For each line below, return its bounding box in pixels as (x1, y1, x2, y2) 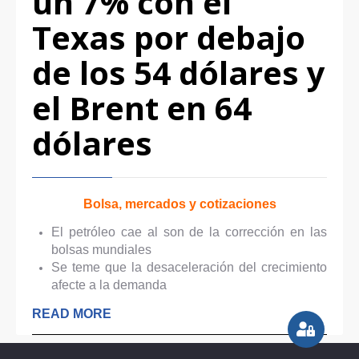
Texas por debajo (32, 15, 305, 60)
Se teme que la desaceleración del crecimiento (51, 260, 327, 275)
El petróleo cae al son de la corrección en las (51, 225, 327, 240)
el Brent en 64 (32, 86, 252, 131)
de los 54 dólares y (32, 50, 325, 95)
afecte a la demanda (51, 278, 167, 292)
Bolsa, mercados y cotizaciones (83, 197, 276, 212)
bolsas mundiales (51, 243, 151, 257)
